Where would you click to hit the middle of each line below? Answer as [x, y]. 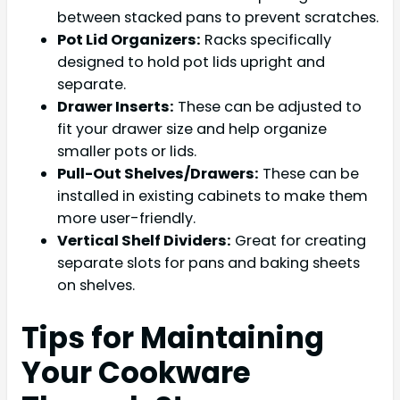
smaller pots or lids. [127, 151]
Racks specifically [266, 39]
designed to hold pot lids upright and [191, 62]
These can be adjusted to [268, 106]
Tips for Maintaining [173, 338]
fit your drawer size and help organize [192, 129]
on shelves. [96, 285]
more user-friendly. [126, 218]
